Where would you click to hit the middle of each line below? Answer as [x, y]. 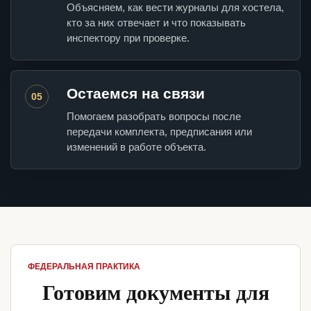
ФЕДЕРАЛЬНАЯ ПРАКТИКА [84, 267]
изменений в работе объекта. [136, 147]
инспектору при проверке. [128, 38]
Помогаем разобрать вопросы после [154, 117]
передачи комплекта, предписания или [159, 132]
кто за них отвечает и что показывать [156, 23]
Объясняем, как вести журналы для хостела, [175, 8]
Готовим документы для [155, 292]
